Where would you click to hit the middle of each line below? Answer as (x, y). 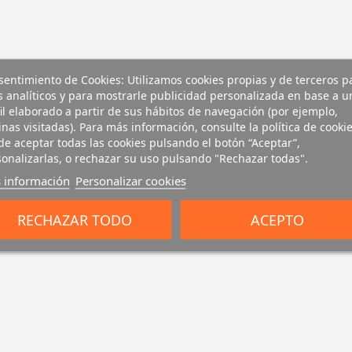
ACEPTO (277, 219)
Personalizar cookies (130, 180)
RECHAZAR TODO (75, 219)
